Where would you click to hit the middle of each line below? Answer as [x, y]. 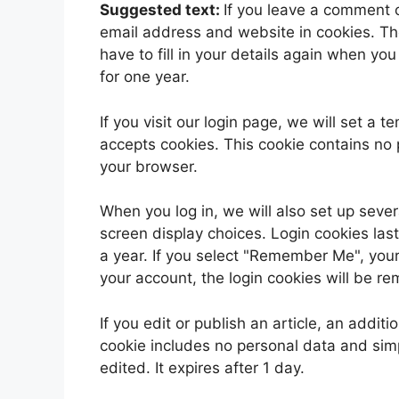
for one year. [145, 77]
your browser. [149, 166]
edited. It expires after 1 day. [202, 367]
